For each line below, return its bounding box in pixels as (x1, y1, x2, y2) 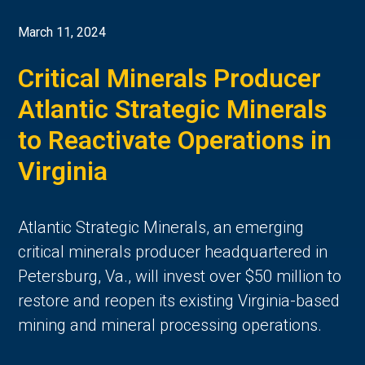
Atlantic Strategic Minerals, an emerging (18, 218, 305, 238)
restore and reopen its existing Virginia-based (18, 291, 341, 311)
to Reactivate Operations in (18, 125, 332, 156)
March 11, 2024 (18, 24, 107, 41)
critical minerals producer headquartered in (18, 242, 328, 262)
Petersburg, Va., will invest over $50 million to (18, 266, 342, 287)
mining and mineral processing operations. (18, 315, 323, 336)
